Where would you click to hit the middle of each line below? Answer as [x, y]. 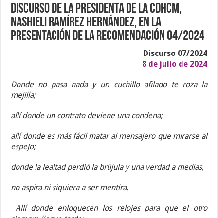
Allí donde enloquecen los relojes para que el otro [111, 208]
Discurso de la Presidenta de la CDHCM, [96, 9]
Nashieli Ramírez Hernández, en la [86, 23]
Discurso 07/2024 [175, 54]
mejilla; [23, 95]
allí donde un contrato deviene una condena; [87, 116]
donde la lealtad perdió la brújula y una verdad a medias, [108, 167]
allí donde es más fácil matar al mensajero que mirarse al [109, 136]
